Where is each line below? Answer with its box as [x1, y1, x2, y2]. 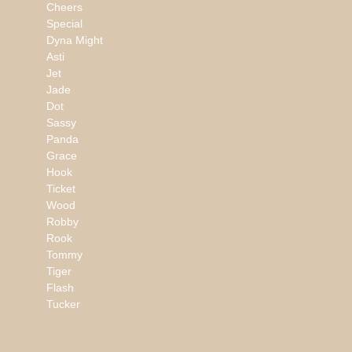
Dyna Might [46, 34, 103, 47]
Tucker [46, 298, 80, 311]
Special [46, 17, 82, 31]
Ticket [46, 182, 75, 196]
